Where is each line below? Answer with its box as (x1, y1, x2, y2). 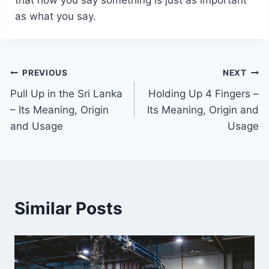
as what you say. (14, 10, 96, 22)
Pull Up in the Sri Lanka (10, 87, 122, 100)
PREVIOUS (22, 68, 68, 78)
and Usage (10, 119, 63, 132)
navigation (9, 91, 95, 112)
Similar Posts (14, 198, 122, 219)
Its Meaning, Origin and (147, 103, 259, 116)
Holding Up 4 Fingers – (148, 87, 259, 100)
